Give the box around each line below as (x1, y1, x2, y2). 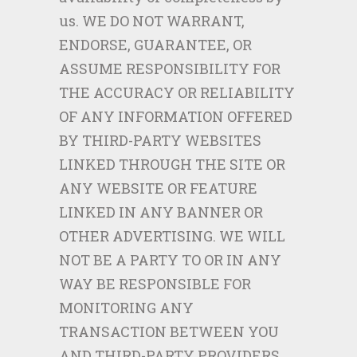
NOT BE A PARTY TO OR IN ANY (59, 250, 281, 269)
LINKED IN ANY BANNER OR (59, 202, 263, 222)
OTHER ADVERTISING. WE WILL (59, 226, 285, 245)
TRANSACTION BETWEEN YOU (59, 322, 279, 341)
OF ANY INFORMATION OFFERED (59, 107, 292, 126)
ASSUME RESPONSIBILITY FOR (59, 59, 280, 78)
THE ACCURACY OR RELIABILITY (59, 83, 295, 102)
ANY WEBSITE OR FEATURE (59, 178, 257, 198)
